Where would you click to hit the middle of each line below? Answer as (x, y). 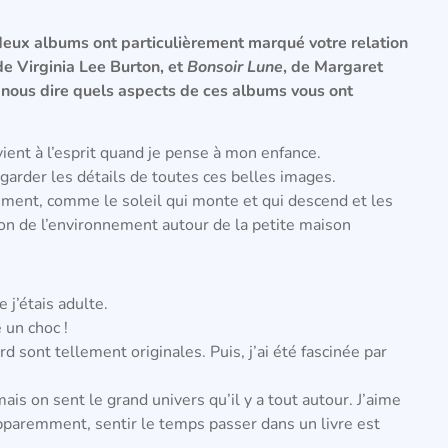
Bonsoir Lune (235, 66)
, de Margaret (333, 66)
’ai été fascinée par (320, 352)
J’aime (379, 400)
